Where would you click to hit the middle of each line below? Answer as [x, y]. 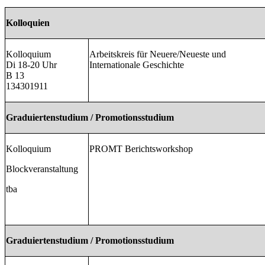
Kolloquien [28, 23]
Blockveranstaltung [42, 169]
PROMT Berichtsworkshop [141, 149]
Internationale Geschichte [137, 65]
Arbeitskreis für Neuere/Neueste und [158, 54]
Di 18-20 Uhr [31, 65]
